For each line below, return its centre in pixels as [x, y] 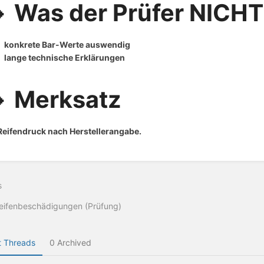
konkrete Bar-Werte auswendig [67, 45]
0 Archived [70, 243]
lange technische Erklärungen [65, 58]
